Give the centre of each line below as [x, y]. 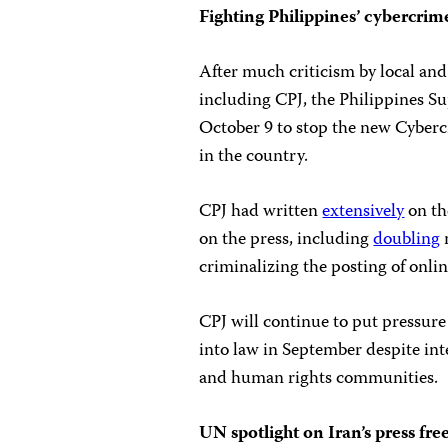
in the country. [254, 157]
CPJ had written [261, 212]
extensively [363, 212]
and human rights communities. [319, 379]
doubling [407, 240]
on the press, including [286, 240]
